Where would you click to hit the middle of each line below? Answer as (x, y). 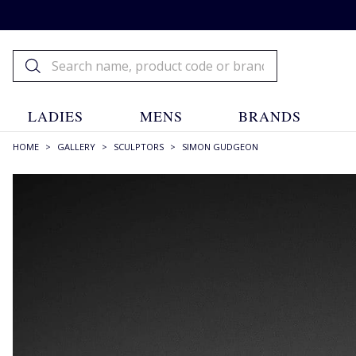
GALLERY (76, 147)
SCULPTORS (139, 147)
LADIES (56, 116)
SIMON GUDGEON (220, 147)
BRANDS (270, 116)
